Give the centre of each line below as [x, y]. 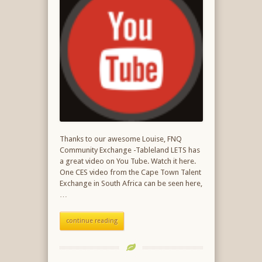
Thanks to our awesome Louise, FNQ [120, 139]
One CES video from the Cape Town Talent [130, 172]
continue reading [92, 221]
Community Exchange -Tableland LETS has [130, 150]
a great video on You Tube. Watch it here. [127, 161]
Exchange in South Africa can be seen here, [131, 183]
